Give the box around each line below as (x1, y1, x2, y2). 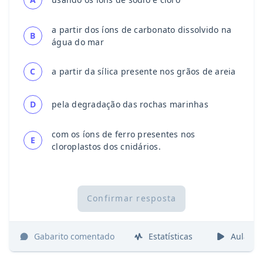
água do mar (52, 36, 104, 48)
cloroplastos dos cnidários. (52, 140, 161, 152)
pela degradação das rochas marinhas (52, 99, 208, 110)
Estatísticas (149, 231, 193, 242)
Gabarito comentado (34, 231, 114, 242)
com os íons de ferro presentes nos (52, 128, 195, 140)
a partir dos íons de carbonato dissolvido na (52, 23, 231, 35)
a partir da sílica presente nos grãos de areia (52, 66, 236, 77)
